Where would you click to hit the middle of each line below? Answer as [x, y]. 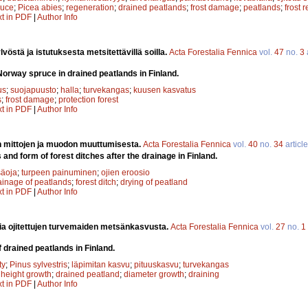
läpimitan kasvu [101, 264]
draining [204, 274]
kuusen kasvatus [165, 90]
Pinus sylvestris [38, 264]
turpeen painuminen [59, 172]
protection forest [88, 99]
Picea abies [40, 7]
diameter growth [154, 274]
